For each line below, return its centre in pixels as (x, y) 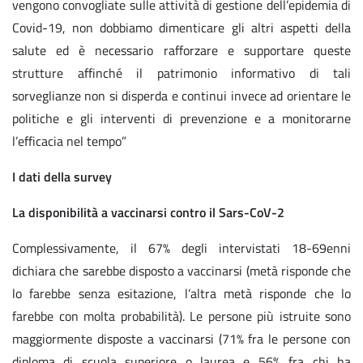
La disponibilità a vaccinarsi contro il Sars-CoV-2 (148, 213)
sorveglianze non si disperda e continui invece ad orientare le (181, 96)
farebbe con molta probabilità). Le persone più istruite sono (181, 316)
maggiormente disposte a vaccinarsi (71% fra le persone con (181, 339)
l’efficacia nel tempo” (69, 141)
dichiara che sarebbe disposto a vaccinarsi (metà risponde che (181, 271)
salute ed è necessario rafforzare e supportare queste (181, 51)
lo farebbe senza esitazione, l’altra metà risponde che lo (181, 294)
